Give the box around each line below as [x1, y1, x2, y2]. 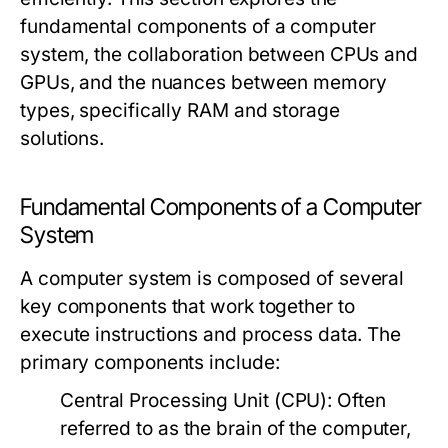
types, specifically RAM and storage [20, 99, 340, 122]
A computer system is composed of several [20, 267, 405, 290]
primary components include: [20, 351, 280, 374]
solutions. [20, 127, 105, 150]
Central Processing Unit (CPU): [60, 389, 333, 412]
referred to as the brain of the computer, [60, 417, 412, 440]
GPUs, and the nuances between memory [20, 71, 387, 94]
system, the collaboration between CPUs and [20, 43, 419, 66]
